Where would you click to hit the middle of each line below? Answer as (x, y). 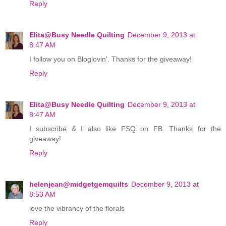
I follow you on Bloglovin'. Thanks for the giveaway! (110, 59)
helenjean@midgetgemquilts (79, 184)
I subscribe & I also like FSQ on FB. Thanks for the (125, 128)
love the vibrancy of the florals (77, 208)
